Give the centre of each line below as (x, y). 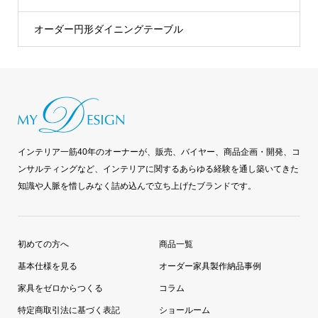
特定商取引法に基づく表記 (68, 310)
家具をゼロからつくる (60, 288)
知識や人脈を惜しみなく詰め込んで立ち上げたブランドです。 (137, 186)
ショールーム (185, 310)
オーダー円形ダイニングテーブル (108, 29)
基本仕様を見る (47, 266)
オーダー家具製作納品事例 (210, 266)
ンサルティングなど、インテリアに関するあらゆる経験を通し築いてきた (158, 169)
